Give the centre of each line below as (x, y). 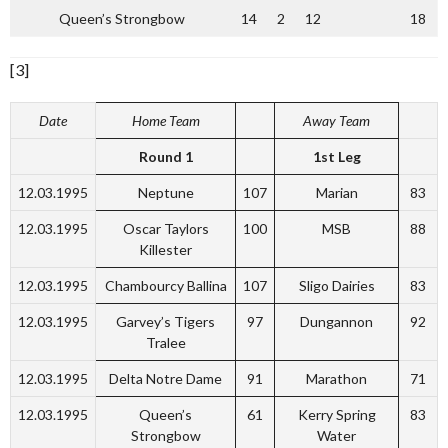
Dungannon (336, 321)
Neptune (165, 192)
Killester (165, 249)
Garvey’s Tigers (165, 321)
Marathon (336, 378)
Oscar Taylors (165, 228)
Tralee (165, 342)
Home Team (165, 120)
